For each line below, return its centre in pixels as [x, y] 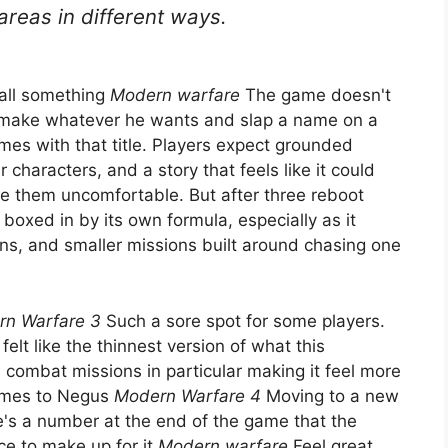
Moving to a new [330, 395]
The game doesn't [315, 95]
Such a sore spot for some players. [243, 320]
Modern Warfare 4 [187, 395]
